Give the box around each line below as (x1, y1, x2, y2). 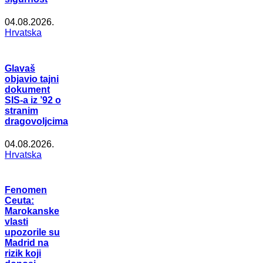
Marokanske (5, 206, 59, 217)
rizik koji (5, 248, 41, 259)
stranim (5, 105, 38, 116)
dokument (5, 84, 50, 95)
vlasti (5, 217, 28, 227)
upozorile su (5, 227, 60, 238)
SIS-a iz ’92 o (5, 95, 61, 105)
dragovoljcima (5, 116, 68, 126)
